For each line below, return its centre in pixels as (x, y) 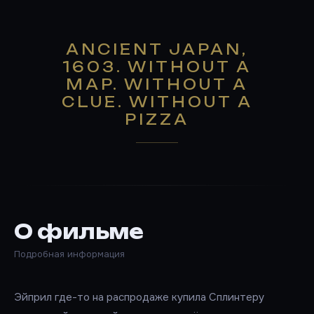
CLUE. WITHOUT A (157, 102)
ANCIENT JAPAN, (157, 50)
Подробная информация (69, 254)
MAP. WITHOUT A (157, 85)
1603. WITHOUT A (157, 67)
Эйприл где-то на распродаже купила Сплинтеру (139, 298)
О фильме (78, 232)
